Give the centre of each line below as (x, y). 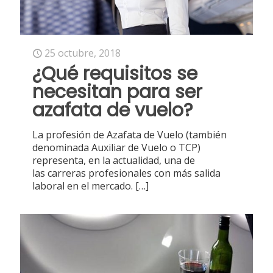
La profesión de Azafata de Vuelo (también (129, 135)
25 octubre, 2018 (83, 53)
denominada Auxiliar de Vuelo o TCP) (116, 148)
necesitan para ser (117, 92)
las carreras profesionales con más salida (126, 173)
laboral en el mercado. (83, 186)
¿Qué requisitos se (115, 74)
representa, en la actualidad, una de (114, 161)
